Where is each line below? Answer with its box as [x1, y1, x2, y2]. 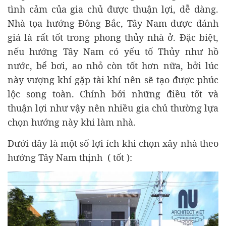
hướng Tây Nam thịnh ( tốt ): [8, 151, 132, 164]
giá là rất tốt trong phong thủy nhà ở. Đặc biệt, [8, 31, 218, 44]
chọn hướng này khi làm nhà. [8, 116, 136, 129]
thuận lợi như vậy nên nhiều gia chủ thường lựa [8, 102, 218, 115]
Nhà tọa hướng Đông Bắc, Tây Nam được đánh [8, 17, 218, 30]
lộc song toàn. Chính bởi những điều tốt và [8, 88, 218, 100]
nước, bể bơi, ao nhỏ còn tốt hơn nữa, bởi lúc [8, 60, 218, 72]
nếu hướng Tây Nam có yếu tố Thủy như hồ [8, 45, 218, 58]
